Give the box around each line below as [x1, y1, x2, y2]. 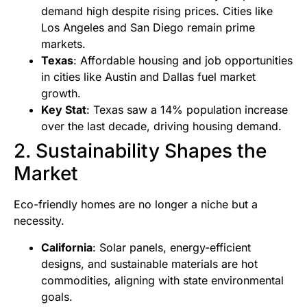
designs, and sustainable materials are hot [41, 256, 258, 271]
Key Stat [41, 103, 86, 117]
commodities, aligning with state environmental [41, 273, 284, 287]
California [41, 240, 93, 254]
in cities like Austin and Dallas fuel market [41, 70, 256, 84]
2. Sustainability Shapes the [14, 139, 267, 163]
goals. [41, 289, 73, 304]
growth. [41, 86, 81, 101]
